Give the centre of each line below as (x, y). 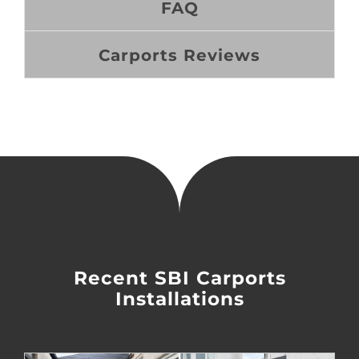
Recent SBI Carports (179, 278)
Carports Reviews (179, 56)
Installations (179, 299)
